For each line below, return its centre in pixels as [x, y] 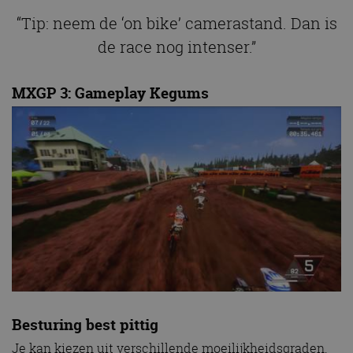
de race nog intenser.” [176, 46]
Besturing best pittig [85, 325]
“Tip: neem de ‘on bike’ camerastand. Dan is [176, 23]
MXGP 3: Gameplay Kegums [110, 93]
